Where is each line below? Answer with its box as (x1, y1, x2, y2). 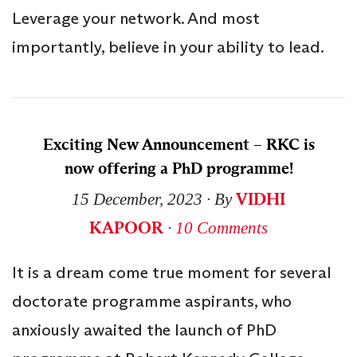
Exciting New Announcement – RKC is (42, 134, 315, 155)
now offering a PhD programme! (64, 158, 293, 178)
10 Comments (175, 218, 268, 237)
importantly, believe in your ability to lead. (12, 36, 324, 57)
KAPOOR (89, 217, 163, 238)
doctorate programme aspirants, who (12, 290, 292, 312)
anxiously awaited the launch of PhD (12, 319, 277, 340)
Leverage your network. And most (12, 7, 260, 29)
